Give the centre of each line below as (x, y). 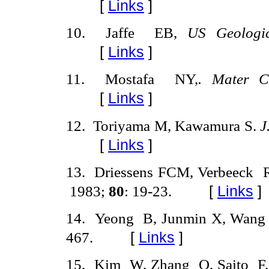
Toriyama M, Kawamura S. (177, 125)
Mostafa (134, 79)
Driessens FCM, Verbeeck (176, 171)
